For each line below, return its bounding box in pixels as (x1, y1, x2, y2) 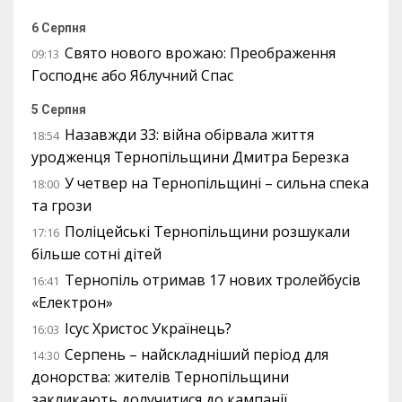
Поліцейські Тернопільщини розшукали (65, 221, 350, 241)
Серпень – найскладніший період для (65, 344, 328, 364)
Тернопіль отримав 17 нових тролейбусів (65, 269, 361, 290)
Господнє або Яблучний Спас (31, 65, 233, 85)
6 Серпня (31, 20, 86, 35)
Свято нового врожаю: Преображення (65, 42, 336, 63)
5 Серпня (31, 101, 86, 117)
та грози (31, 195, 92, 215)
